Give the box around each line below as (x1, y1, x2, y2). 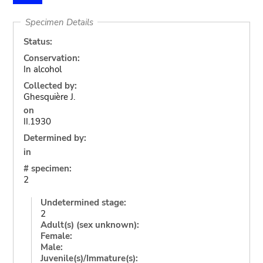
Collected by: (23, 79, 77, 92)
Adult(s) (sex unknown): (40, 218, 139, 231)
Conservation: (23, 52, 80, 64)
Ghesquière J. (23, 90, 75, 103)
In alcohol (23, 63, 62, 75)
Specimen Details (25, 16, 93, 28)
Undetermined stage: (40, 196, 126, 208)
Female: (40, 230, 72, 242)
